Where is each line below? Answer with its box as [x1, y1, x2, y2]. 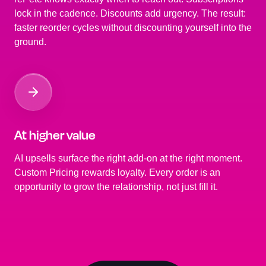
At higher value [14, 127, 96, 142]
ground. [14, 37, 46, 47]
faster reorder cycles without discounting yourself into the [14, 23, 252, 33]
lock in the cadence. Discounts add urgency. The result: [14, 8, 246, 18]
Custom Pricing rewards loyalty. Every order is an [14, 167, 220, 178]
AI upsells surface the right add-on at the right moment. [14, 153, 242, 163]
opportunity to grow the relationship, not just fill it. [14, 182, 218, 192]
